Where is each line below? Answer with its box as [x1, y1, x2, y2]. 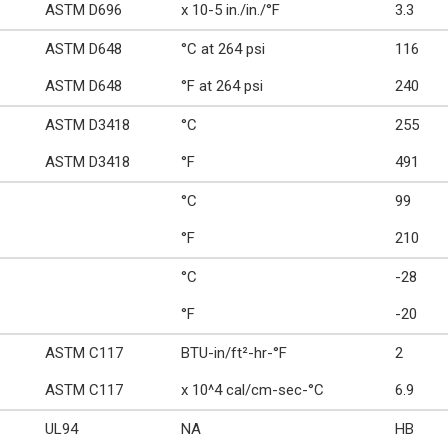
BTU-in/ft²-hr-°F [181, 344, 287, 362]
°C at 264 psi [181, 40, 265, 58]
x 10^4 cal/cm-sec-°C [181, 381, 324, 399]
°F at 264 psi [181, 77, 263, 95]
